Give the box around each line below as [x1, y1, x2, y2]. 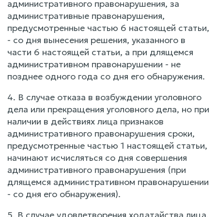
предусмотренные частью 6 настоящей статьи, [7, 22, 209, 33]
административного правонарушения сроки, [7, 128, 195, 139]
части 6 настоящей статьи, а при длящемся [7, 46, 193, 58]
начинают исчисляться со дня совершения [7, 152, 187, 163]
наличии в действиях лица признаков [7, 116, 164, 127]
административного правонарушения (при [7, 164, 186, 175]
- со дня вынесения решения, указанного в [7, 34, 186, 46]
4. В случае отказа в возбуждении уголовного [7, 92, 201, 103]
